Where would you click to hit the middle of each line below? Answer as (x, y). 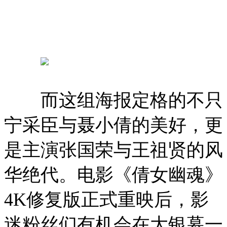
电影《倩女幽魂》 (150, 175)
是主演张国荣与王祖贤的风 (113, 150)
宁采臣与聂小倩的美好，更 (113, 125)
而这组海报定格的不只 (131, 100)
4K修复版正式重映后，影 (106, 199)
